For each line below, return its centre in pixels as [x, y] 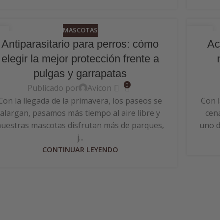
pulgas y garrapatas [80, 73]
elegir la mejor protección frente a [80, 58]
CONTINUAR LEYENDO [80, 150]
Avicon [100, 88]
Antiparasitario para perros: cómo [80, 44]
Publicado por [53, 88]
